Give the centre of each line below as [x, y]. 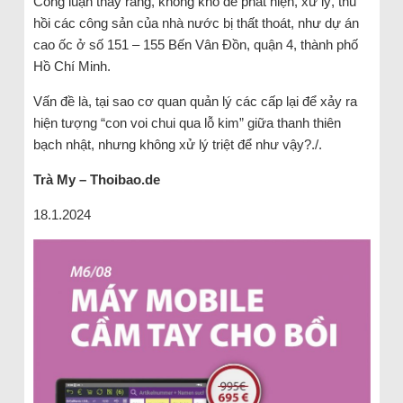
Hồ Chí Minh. [72, 66]
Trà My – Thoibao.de [96, 179]
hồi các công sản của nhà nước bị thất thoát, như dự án [196, 22]
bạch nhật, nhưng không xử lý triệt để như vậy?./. [177, 144]
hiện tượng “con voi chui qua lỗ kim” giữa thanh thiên [187, 122]
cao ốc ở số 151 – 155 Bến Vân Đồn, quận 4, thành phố [195, 44]
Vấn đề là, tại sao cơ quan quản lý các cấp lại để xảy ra [195, 101]
